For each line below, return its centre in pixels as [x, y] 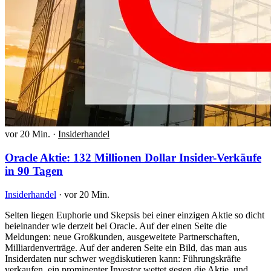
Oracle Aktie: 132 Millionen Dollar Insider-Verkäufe [133, 157]
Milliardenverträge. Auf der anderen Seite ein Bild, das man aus [126, 247]
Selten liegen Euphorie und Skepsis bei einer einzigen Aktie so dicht [135, 215]
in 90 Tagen [34, 171]
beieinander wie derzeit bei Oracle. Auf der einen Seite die [116, 226]
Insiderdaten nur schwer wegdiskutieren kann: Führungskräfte [123, 258]
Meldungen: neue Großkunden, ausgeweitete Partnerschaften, [122, 237]
